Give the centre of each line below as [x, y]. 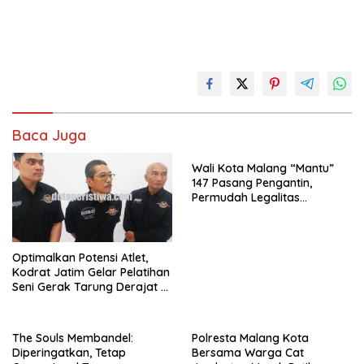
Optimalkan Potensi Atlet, [80, 258]
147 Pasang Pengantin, [252, 183]
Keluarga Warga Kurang [258, 212]
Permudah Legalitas [246, 197]
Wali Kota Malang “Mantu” [263, 168]
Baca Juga [49, 135]
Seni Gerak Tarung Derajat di [91, 287]
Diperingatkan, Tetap [69, 353]
